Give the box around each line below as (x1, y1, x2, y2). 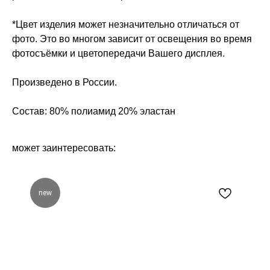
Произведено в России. (12, 77, 117, 88)
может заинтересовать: (12, 143, 116, 154)
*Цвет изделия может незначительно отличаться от (12, 19, 239, 30)
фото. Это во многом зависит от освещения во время (12, 34, 252, 45)
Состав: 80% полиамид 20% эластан (12, 106, 175, 117)
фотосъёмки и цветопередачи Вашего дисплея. (12, 48, 225, 59)
